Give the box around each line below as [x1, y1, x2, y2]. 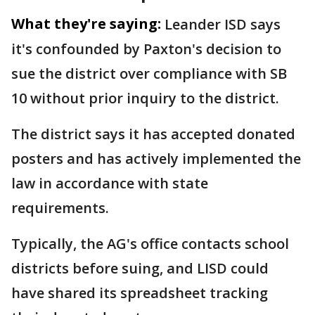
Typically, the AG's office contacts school [11, 234, 289, 253]
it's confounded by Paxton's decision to [11, 39, 281, 58]
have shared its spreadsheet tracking [11, 283, 268, 302]
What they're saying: [11, 14, 161, 33]
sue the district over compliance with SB [11, 64, 287, 83]
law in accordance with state [11, 174, 208, 193]
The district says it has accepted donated [11, 124, 295, 143]
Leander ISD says [165, 15, 281, 34]
